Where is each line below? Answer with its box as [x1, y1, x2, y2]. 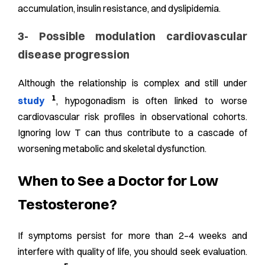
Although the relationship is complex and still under [18, 76, 247, 89]
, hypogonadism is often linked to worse [56, 95, 248, 107]
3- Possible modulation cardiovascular [18, 30, 247, 44]
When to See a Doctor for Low [18, 172, 218, 190]
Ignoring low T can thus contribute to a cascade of [18, 127, 247, 139]
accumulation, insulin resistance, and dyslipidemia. [18, 2, 222, 14]
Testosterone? [18, 195, 117, 214]
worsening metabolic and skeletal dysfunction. [18, 143, 206, 155]
